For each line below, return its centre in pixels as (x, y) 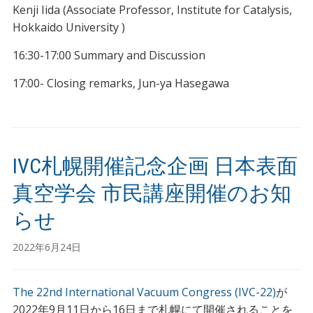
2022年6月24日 (46, 247)
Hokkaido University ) (68, 27)
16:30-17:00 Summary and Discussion (109, 55)
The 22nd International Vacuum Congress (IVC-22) (144, 292)
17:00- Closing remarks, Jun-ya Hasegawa (121, 83)
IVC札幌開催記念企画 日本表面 (155, 166)
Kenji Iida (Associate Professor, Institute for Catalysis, (152, 9)
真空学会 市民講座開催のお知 (152, 193)
